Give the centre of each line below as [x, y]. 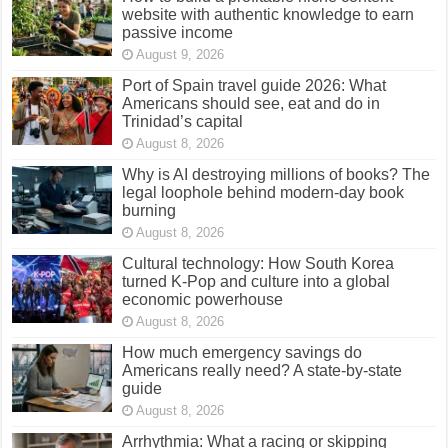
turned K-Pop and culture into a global [256, 281]
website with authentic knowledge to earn [268, 14]
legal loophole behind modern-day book [263, 192]
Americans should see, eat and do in [251, 103]
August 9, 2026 [180, 54]
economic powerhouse [203, 299]
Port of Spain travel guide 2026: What [254, 85]
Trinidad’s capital [183, 121]
